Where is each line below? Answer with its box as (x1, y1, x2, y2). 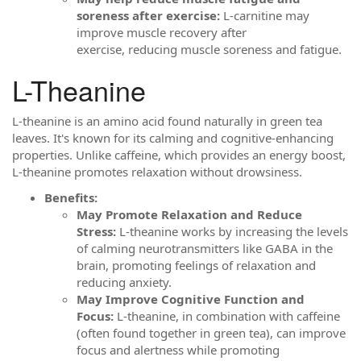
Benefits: (44, 189, 98, 205)
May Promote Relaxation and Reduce (77, 205, 302, 222)
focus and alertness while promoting (77, 341, 280, 358)
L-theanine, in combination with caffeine (114, 307, 340, 324)
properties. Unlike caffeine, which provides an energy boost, (12, 147, 346, 163)
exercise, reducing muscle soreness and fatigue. (77, 40, 342, 57)
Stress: (77, 222, 116, 239)
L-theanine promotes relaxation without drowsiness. (12, 164, 302, 180)
